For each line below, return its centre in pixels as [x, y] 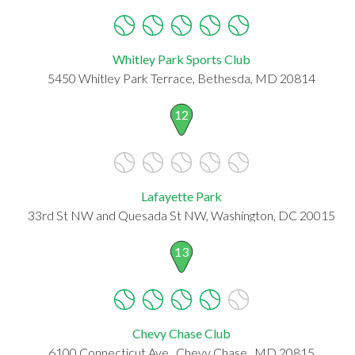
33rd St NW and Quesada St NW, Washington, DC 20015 [181, 215]
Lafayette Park [181, 196]
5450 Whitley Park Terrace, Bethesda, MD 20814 [181, 78]
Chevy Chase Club [181, 333]
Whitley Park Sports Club [181, 59]
